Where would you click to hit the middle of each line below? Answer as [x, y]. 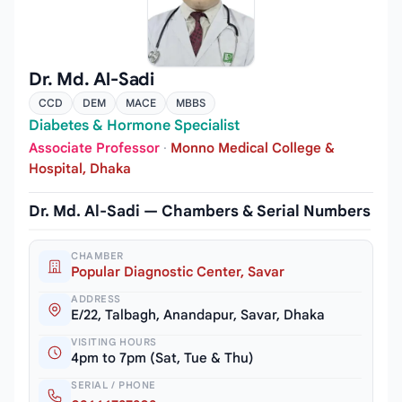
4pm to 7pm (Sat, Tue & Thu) [162, 358]
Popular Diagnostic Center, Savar [178, 272]
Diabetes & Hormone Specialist [134, 125]
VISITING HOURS [114, 342]
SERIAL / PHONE [114, 385]
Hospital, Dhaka [80, 169]
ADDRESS [96, 299]
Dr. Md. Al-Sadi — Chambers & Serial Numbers [200, 212]
